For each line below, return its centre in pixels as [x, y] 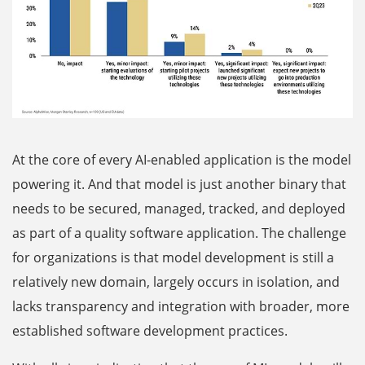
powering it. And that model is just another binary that [179, 184]
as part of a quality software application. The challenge [179, 233]
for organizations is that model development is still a [173, 257]
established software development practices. [150, 330]
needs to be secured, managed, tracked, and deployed [179, 208]
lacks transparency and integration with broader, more [181, 306]
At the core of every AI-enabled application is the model [182, 159]
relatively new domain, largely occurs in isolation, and [176, 281]
